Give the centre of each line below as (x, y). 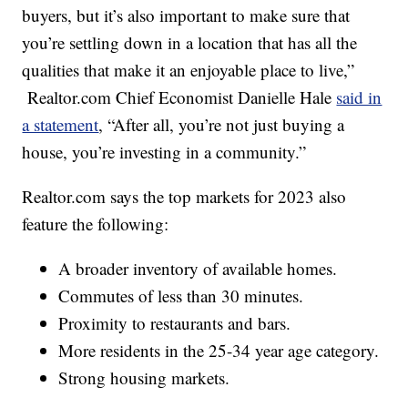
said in (359, 97)
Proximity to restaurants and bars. (175, 323)
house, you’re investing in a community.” (164, 152)
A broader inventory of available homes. (198, 269)
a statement (61, 125)
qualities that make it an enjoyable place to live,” (189, 70)
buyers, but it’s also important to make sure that (186, 15)
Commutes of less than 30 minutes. (181, 296)
